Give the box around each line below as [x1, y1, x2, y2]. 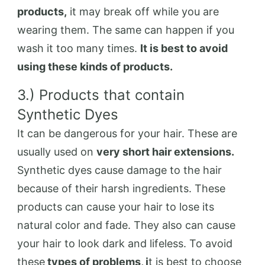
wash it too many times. [17, 42, 140, 54]
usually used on [17, 146, 96, 158]
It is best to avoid [140, 42, 228, 54]
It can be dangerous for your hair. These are [17, 127, 237, 140]
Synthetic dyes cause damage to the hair [17, 164, 222, 176]
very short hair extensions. [96, 146, 234, 158]
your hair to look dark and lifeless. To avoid [17, 237, 232, 250]
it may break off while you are [67, 5, 219, 18]
